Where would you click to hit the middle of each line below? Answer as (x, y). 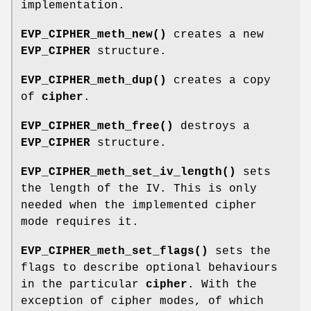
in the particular (83, 284)
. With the (222, 284)
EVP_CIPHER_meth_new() (94, 34)
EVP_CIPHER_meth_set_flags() (115, 251)
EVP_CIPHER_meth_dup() (94, 80)
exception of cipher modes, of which (142, 301)
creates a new (215, 34)
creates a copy (219, 80)
